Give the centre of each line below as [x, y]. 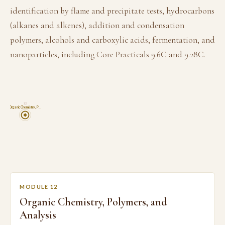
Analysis [38, 215]
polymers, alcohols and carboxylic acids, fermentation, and [113, 40]
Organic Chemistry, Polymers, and [93, 202]
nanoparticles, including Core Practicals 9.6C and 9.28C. [108, 54]
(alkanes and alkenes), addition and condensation [97, 25]
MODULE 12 [39, 187]
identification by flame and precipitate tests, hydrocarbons [112, 11]
